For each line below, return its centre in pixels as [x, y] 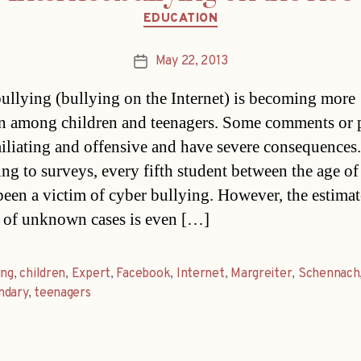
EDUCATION [180, 19]
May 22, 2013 [191, 62]
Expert [91, 274]
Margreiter [261, 274]
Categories [215, 11]
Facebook [143, 274]
